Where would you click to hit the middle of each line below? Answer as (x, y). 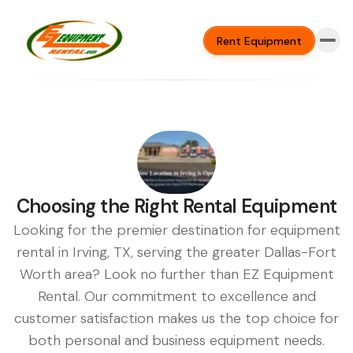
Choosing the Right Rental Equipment (176, 206)
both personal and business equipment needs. (176, 340)
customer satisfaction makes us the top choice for (176, 318)
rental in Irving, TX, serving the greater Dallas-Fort (176, 252)
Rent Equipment (259, 41)
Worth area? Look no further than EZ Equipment (176, 274)
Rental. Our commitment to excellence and (176, 296)
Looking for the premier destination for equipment (176, 230)
